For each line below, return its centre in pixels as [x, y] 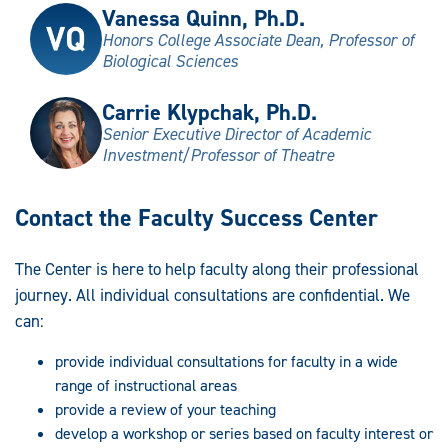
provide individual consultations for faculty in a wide [226, 362]
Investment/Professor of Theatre [218, 155]
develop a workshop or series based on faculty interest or [244, 434]
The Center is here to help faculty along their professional [217, 269]
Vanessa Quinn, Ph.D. [203, 17]
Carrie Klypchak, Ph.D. [209, 112]
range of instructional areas [146, 386]
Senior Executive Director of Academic [236, 134]
